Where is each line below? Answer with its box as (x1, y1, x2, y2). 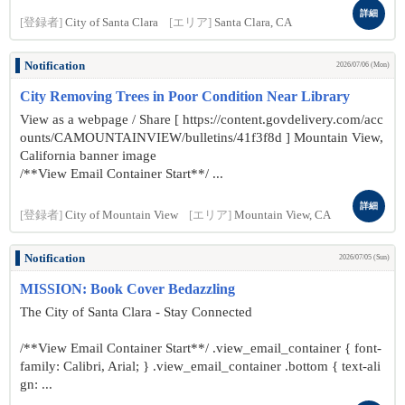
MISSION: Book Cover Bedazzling (20, 281, 235, 297)
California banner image (20, 148, 156, 163)
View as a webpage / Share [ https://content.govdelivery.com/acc (20, 112, 383, 127)
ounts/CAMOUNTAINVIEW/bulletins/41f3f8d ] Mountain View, (20, 130, 383, 145)
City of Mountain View (65, 209, 178, 221)
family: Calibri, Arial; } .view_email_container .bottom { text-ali (20, 359, 381, 373)
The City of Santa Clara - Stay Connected (20, 305, 252, 319)
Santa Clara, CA (214, 16, 292, 29)
